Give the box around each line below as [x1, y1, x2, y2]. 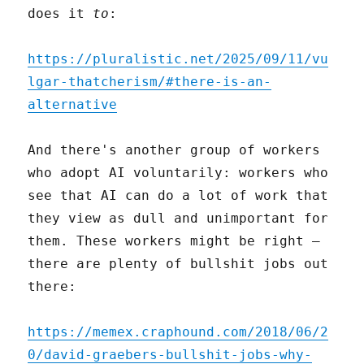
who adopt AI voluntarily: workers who [28, 164, 329, 180]
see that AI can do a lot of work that [28, 187, 329, 203]
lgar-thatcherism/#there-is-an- [28, 73, 272, 89]
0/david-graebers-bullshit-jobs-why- [28, 346, 313, 362]
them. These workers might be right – [28, 232, 321, 249]
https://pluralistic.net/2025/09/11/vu [28, 50, 329, 67]
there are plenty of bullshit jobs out [28, 255, 329, 271]
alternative [28, 96, 118, 112]
